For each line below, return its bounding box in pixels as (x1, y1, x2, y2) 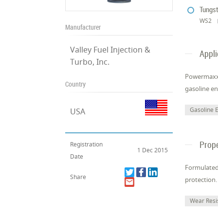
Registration (70, 140, 103, 148)
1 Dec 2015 (137, 146, 168, 154)
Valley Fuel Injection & (70, 44, 151, 55)
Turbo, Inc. (70, 56, 110, 67)
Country (65, 79, 86, 89)
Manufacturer (65, 22, 101, 32)
